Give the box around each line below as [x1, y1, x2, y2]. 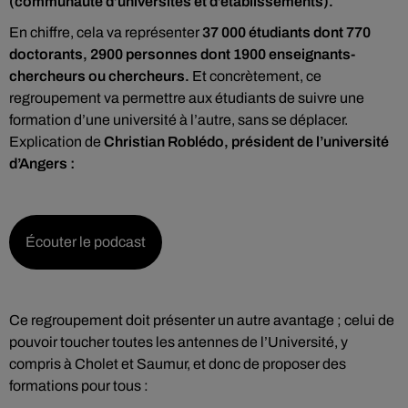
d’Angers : [9, 156, 75, 171]
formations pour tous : [9, 378, 148, 393]
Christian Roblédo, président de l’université [104, 134, 389, 149]
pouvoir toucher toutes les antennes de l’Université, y [9, 334, 348, 350]
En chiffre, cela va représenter [9, 25, 202, 40]
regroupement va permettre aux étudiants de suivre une [9, 90, 364, 106]
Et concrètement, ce [192, 68, 321, 84]
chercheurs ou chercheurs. [9, 68, 192, 84]
